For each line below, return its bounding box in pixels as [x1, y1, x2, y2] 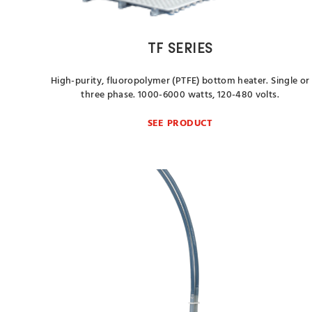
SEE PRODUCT [147, 116, 213, 132]
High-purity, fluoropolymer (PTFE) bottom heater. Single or [51, 73, 310, 89]
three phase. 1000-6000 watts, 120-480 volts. [81, 87, 279, 103]
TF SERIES [148, 42, 213, 56]
